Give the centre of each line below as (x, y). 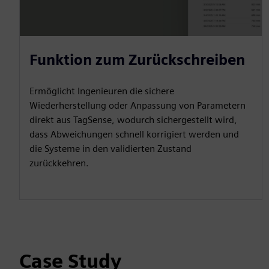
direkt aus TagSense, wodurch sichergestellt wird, (133, 119)
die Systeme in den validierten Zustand (110, 148)
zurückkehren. (59, 163)
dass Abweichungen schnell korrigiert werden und (134, 134)
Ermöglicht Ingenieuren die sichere (102, 91)
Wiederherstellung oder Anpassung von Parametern (138, 105)
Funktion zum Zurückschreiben (137, 59)
